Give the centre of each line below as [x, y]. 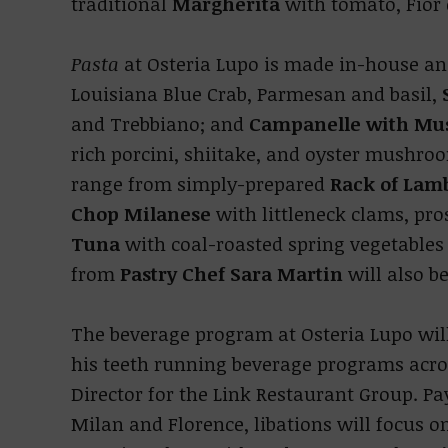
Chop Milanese [140, 214]
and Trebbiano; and [159, 124]
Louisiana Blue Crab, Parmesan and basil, [256, 94]
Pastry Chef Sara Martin [231, 274]
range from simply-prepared [200, 184]
